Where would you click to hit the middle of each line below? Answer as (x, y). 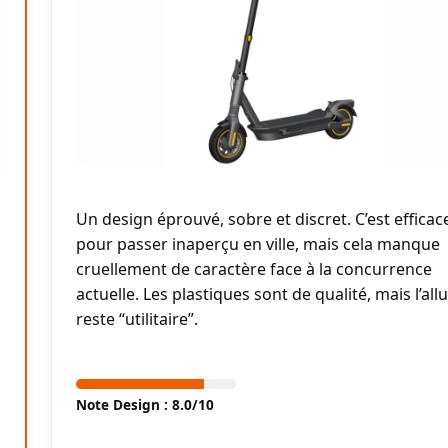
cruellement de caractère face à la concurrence (254, 268)
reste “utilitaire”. (137, 318)
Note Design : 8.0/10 (145, 404)
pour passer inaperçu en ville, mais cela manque (258, 243)
